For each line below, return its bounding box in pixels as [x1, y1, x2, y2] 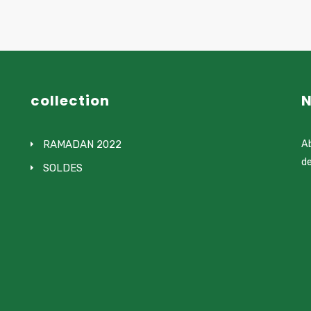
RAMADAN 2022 [43, 138, 121, 151]
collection [31, 91, 110, 110]
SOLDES [43, 162, 83, 174]
